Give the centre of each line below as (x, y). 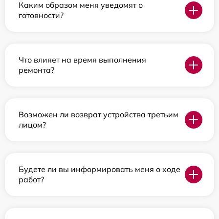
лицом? (32, 124)
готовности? (41, 15)
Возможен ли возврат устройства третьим (99, 114)
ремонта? (36, 70)
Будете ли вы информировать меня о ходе (99, 169)
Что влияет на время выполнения (82, 59)
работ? (31, 179)
